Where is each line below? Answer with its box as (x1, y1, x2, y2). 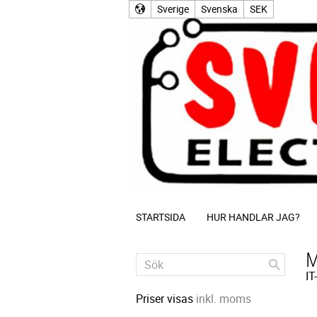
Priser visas (136, 291, 196, 306)
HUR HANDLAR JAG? (207, 210, 300, 224)
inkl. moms (196, 291, 251, 306)
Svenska (201, 2, 238, 16)
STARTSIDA (136, 210, 185, 224)
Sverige (157, 2, 189, 16)
